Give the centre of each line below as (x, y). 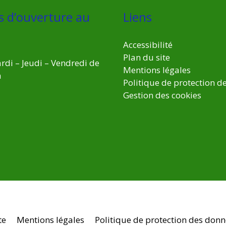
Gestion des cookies (162, 95)
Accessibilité (148, 45)
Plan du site (147, 58)
